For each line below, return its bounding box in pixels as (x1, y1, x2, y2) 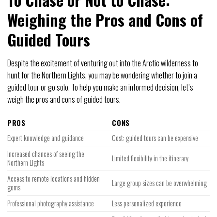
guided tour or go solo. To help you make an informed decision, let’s (7, 81, 193, 93)
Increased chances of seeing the (7, 148, 84, 159)
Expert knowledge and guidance (7, 132, 84, 143)
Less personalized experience (112, 198, 182, 208)
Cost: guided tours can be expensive (112, 132, 199, 143)
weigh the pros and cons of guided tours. (7, 93, 121, 105)
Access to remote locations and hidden (7, 173, 100, 184)
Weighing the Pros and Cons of (7, 8, 203, 31)
